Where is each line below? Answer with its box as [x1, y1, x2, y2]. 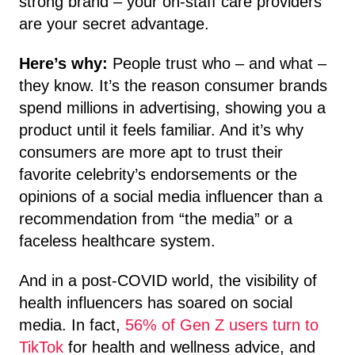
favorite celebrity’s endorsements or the [19, 165, 297, 183]
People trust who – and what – [108, 54, 326, 72]
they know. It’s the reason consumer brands [19, 76, 327, 94]
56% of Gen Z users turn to [125, 315, 319, 334]
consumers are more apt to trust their [19, 143, 283, 161]
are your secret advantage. [19, 14, 209, 32]
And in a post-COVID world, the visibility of [19, 271, 317, 289]
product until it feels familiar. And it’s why [19, 120, 303, 139]
